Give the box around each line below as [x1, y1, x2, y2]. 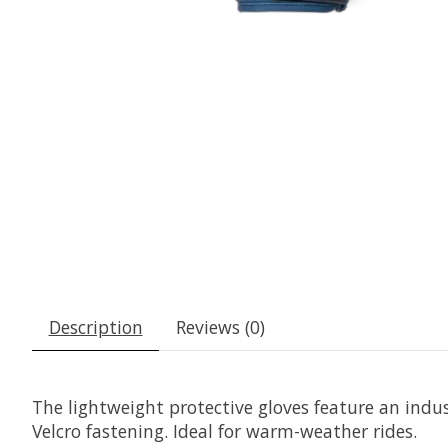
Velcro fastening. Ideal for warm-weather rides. [32, 419, 417, 444]
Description [48, 315, 143, 340]
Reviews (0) [175, 315, 265, 340]
